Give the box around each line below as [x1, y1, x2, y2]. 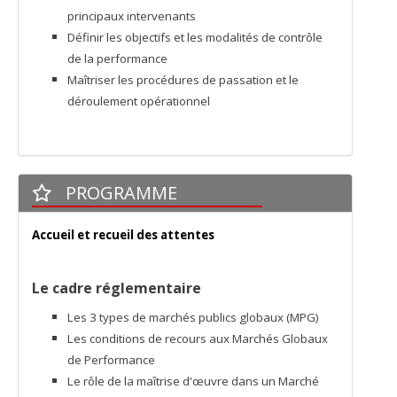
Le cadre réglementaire [32, 278, 201, 298]
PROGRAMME [61, 181, 177, 205]
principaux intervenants [67, 8, 196, 24]
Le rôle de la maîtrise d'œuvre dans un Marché [67, 373, 319, 389]
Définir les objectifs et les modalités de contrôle [67, 29, 323, 45]
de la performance [67, 51, 167, 66]
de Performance [67, 352, 155, 368]
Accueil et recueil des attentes [32, 227, 214, 243]
